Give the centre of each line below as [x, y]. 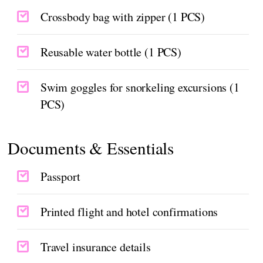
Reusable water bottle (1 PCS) [111, 52]
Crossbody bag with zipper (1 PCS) [123, 16]
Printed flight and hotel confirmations [129, 211]
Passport [60, 176]
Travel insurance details [96, 247]
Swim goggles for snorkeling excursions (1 [140, 87]
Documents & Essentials [91, 147]
